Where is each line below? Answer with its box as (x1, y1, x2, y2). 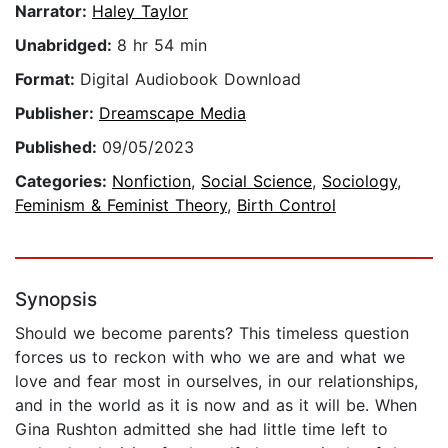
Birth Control (237, 195, 336, 216)
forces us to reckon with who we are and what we (15, 347, 405, 368)
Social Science (201, 171, 312, 192)
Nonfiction (112, 171, 191, 192)
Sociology (322, 171, 397, 192)
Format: (15, 69, 80, 90)
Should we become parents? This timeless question (15, 323, 409, 344)
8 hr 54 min (117, 35, 207, 56)
